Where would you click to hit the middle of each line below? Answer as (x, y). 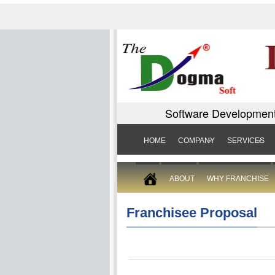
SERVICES (246, 141)
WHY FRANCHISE (238, 179)
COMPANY (196, 141)
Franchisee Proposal (192, 213)
